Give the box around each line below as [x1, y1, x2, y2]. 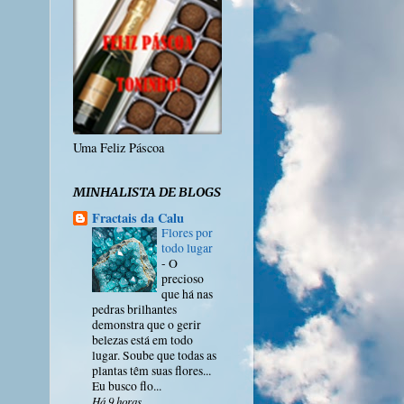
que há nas [161, 286, 213, 303]
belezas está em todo [92, 332, 193, 349]
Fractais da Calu [92, 208, 184, 228]
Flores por [161, 225, 213, 242]
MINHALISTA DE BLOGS [73, 183, 221, 200]
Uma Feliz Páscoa [73, 138, 164, 156]
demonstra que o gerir [92, 317, 201, 334]
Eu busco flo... [92, 378, 161, 395]
